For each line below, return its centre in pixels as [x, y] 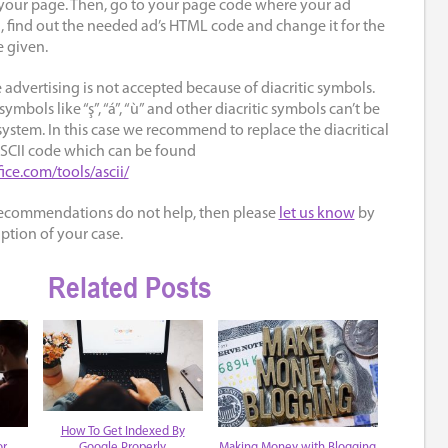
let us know [316, 213]
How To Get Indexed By [122, 431]
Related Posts [129, 288]
